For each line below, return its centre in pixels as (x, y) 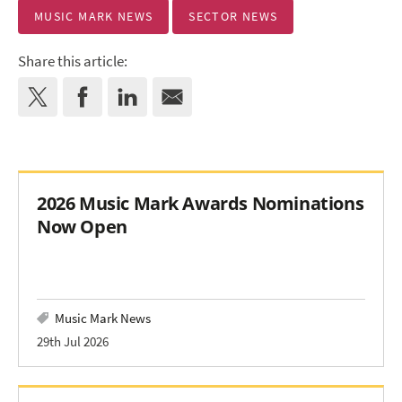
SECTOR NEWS (233, 17)
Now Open (82, 227)
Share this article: (73, 62)
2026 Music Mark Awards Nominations (201, 203)
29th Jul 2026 (73, 342)
